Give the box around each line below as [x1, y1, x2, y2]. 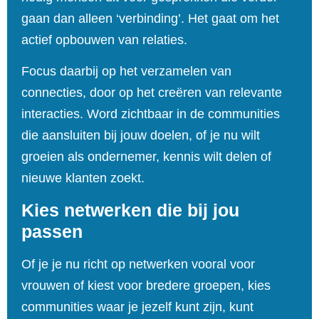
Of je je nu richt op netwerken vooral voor [21, 256, 255, 271]
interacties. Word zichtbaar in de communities [21, 107, 280, 122]
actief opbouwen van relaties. [21, 32, 187, 47]
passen [21, 221, 83, 241]
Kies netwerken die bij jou [21, 199, 239, 220]
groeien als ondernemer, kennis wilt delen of [21, 150, 271, 164]
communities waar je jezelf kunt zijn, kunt [21, 299, 253, 314]
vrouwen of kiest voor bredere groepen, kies [21, 278, 271, 293]
